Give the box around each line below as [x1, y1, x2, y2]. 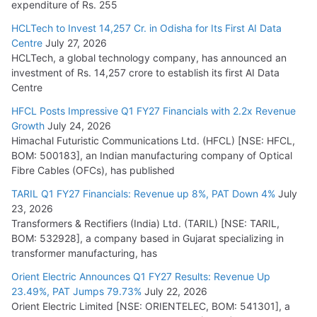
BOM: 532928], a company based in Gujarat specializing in [11, 232, 284, 245]
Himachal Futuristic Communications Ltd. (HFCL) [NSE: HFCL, [11, 134, 295, 147]
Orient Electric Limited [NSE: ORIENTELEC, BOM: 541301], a [11, 300, 290, 313]
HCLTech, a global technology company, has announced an [11, 52, 287, 64]
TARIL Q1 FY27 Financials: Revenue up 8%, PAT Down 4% [11, 188, 275, 200]
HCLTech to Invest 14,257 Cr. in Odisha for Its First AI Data [11, 22, 282, 35]
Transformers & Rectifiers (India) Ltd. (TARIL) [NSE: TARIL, [11, 217, 279, 230]
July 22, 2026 [144, 285, 207, 298]
